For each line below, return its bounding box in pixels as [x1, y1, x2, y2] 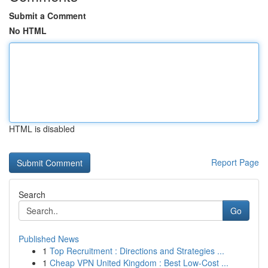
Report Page [211, 156, 259, 168]
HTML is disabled [9, 123, 75, 135]
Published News [19, 233, 79, 245]
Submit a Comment [9, 10, 86, 22]
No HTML [9, 25, 47, 36]
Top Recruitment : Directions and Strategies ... [50, 245, 224, 257]
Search [19, 188, 45, 200]
